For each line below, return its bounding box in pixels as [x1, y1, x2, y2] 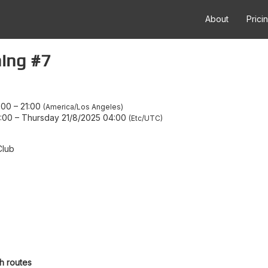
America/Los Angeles [45, 102, 121, 111]
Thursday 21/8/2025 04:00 [22, 112, 126, 123]
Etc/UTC [131, 113, 160, 123]
